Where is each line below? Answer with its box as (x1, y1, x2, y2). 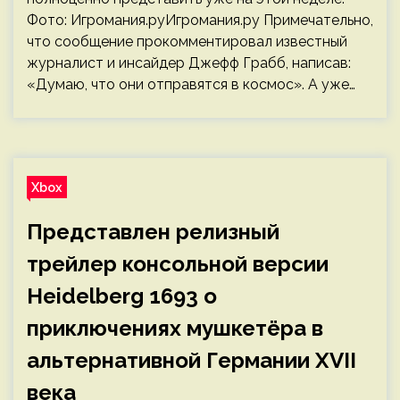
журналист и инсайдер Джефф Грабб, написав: (27, 54, 351, 71)
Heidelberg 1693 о (27, 283, 217, 309)
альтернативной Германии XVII (27, 347, 356, 373)
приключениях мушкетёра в (27, 315, 323, 341)
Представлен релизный (27, 219, 279, 245)
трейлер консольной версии (27, 251, 329, 277)
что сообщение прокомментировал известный (27, 33, 347, 50)
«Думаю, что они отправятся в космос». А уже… (27, 76, 355, 93)
